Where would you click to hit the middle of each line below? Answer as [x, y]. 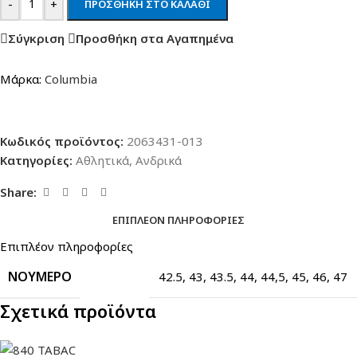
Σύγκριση [36, 39]
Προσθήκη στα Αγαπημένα [155, 39]
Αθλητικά [102, 160]
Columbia [71, 78]
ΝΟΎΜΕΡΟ [40, 276]
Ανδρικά [159, 160]
